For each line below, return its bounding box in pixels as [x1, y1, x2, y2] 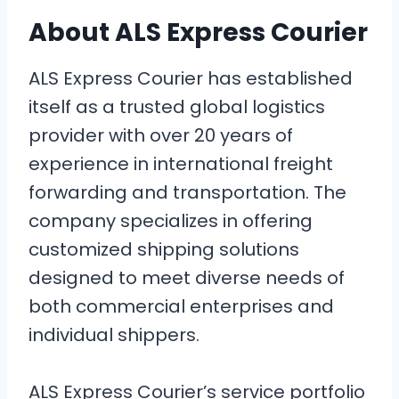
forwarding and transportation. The [28, 180, 346, 205]
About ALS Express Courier [28, 15, 368, 50]
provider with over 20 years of [28, 123, 293, 148]
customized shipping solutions [28, 237, 299, 262]
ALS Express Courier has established [28, 66, 353, 91]
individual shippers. [28, 322, 199, 347]
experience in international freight [28, 151, 333, 176]
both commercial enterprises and [28, 294, 334, 319]
